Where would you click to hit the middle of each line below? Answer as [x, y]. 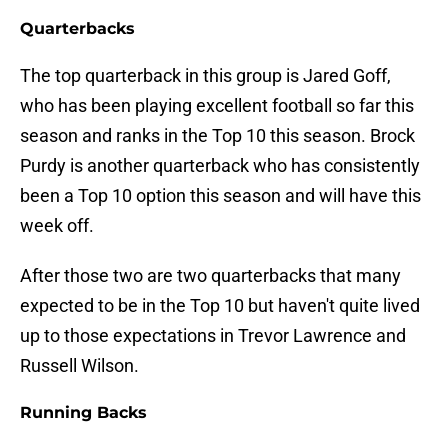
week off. [57, 226]
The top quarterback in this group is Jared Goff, [205, 76]
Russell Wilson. [79, 366]
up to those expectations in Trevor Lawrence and [213, 336]
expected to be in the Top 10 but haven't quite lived [220, 306]
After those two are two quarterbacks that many [210, 276]
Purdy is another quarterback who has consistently [220, 166]
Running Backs [83, 413]
